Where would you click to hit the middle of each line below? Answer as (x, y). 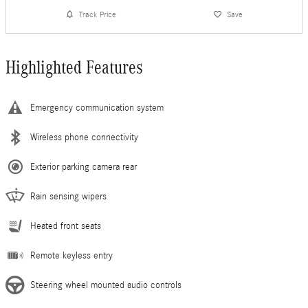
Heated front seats (66, 227)
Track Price (98, 14)
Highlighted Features (74, 68)
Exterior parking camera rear (84, 167)
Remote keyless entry (71, 256)
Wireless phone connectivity (84, 138)
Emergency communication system (97, 108)
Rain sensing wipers (68, 197)
